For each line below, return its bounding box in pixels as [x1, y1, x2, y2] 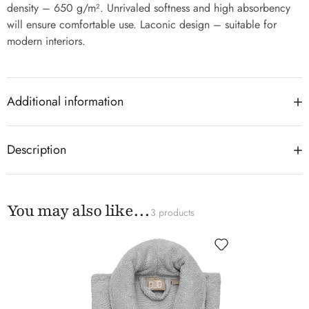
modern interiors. [7, 33, 86, 50]
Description [7, 141, 66, 159]
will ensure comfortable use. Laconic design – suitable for [7, 17, 277, 33]
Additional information [7, 92, 123, 111]
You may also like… [7, 200, 150, 222]
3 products [150, 206, 195, 220]
